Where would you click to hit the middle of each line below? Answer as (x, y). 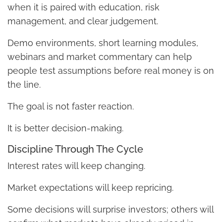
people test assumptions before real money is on (111, 70)
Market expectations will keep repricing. (90, 187)
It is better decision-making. (65, 128)
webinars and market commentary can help (100, 56)
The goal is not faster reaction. (71, 106)
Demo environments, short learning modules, (103, 43)
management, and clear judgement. (83, 21)
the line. (24, 84)
